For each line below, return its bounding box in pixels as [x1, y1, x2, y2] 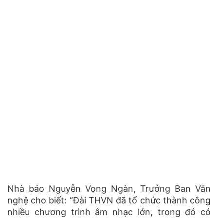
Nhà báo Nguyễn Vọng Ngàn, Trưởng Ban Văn [7, 183, 211, 194]
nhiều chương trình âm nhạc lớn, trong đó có [7, 206, 211, 217]
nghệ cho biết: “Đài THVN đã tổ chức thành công [7, 195, 211, 205]
